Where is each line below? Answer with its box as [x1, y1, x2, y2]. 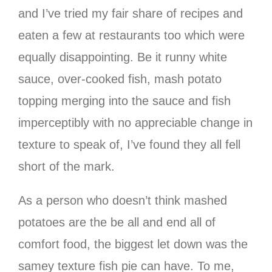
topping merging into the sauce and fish [18, 93, 231, 107]
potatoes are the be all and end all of [18, 215, 216, 229]
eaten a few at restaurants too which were [18, 28, 245, 42]
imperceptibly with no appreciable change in [18, 115, 253, 129]
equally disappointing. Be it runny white [18, 50, 227, 64]
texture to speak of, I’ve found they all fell [18, 137, 240, 151]
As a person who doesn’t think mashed [18, 193, 227, 207]
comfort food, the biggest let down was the [18, 237, 248, 251]
